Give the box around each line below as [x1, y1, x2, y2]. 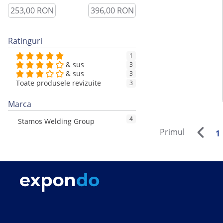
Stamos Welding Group [18, 116, 95, 126]
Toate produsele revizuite [16, 78, 101, 88]
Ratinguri [8, 35, 42, 47]
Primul [160, 126, 185, 137]
